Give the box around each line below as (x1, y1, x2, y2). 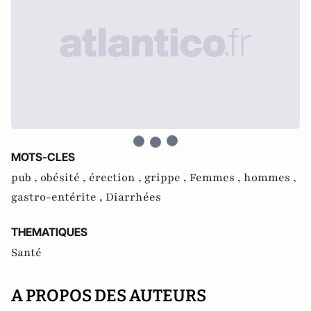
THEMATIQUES (11, 224, 87, 239)
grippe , (144, 169, 190, 185)
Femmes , (190, 169, 244, 185)
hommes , (244, 169, 296, 185)
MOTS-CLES (11, 149, 75, 164)
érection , (89, 169, 144, 185)
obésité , (40, 169, 89, 185)
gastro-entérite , (11, 189, 106, 205)
